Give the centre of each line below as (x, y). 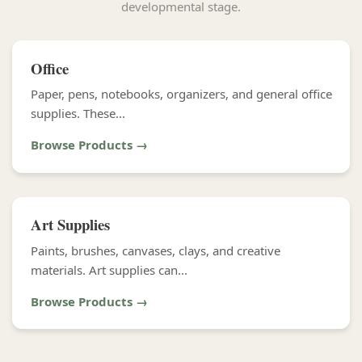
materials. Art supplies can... (109, 269)
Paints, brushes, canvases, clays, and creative (155, 250)
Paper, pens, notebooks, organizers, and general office (181, 94)
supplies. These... (78, 113)
